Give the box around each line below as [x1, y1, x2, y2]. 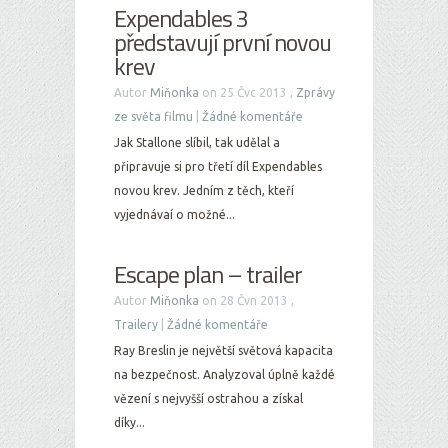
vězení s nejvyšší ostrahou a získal [114, 392, 303, 405]
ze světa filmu [114, 110, 193, 123]
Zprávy [296, 86, 335, 99]
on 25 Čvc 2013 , [199, 86, 296, 99]
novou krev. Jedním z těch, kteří [114, 184, 294, 197]
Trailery [114, 318, 158, 331]
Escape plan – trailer [114, 256, 302, 292]
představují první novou [114, 24, 331, 60]
